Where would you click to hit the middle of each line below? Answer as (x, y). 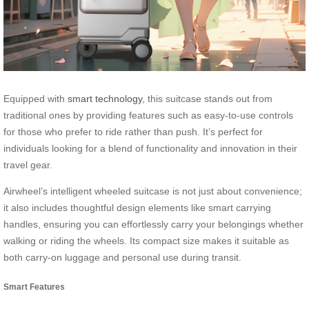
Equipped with (36, 98)
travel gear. (28, 165)
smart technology (105, 98)
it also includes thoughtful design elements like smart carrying (137, 207)
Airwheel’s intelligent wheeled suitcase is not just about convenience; (153, 191)
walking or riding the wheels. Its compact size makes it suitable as (146, 240)
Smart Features (34, 287)
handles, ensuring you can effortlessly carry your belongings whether (153, 224)
